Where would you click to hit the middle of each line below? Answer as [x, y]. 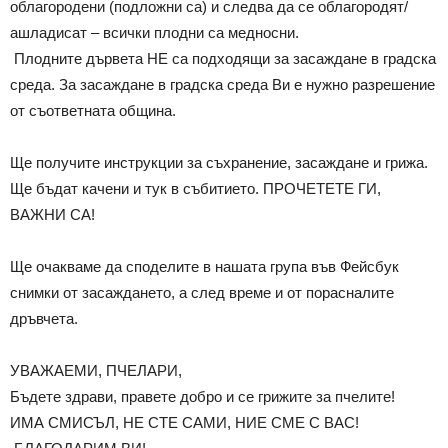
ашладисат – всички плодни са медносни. [154, 33]
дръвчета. [44, 319]
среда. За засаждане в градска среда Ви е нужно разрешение [222, 85]
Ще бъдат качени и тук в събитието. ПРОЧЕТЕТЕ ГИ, [195, 189]
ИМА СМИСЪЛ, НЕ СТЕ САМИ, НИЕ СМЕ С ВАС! [184, 423]
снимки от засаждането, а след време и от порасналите [202, 293]
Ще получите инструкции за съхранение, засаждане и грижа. [219, 163]
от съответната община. [93, 111]
